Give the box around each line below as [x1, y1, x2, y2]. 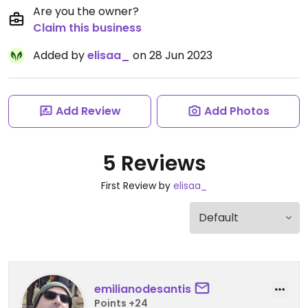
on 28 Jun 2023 [130, 47, 212, 63]
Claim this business [33, 20, 142, 36]
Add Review [55, 103, 121, 119]
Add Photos [203, 103, 269, 119]
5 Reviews [102, 149, 206, 178]
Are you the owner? [33, 3, 139, 19]
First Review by [101, 179, 173, 192]
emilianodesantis [94, 280, 191, 297]
